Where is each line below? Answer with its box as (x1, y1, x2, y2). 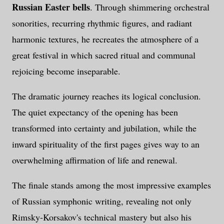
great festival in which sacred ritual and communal (12, 49, 195, 61)
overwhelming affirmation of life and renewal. (12, 154, 177, 166)
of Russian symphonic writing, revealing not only (12, 195, 191, 207)
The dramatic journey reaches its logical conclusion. (12, 90, 201, 102)
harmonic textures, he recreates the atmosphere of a (12, 33, 198, 45)
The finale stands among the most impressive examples (12, 179, 211, 191)
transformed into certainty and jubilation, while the (12, 122, 196, 134)
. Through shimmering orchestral (90, 1, 209, 13)
